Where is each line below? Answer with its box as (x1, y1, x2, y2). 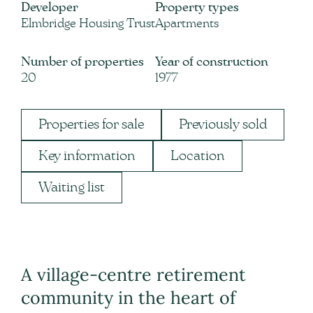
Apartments (155, 17, 219, 30)
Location (170, 148, 225, 163)
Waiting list (38, 180, 105, 194)
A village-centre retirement (21, 263, 246, 286)
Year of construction (155, 55, 268, 68)
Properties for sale (38, 117, 144, 131)
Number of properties (21, 55, 144, 68)
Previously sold (179, 117, 267, 131)
